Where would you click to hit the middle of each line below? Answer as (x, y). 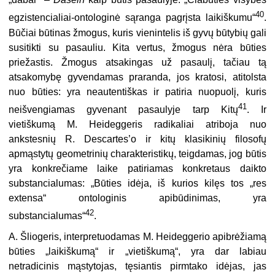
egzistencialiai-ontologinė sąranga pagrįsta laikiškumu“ (132, 18)
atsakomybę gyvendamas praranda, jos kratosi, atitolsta (137, 77)
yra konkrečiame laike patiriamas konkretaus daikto (137, 168)
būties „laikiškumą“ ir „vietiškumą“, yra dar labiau (137, 252)
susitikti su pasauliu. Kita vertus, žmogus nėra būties (137, 47)
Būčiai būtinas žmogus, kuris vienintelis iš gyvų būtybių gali (137, 33)
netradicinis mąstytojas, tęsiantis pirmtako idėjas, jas (137, 266)
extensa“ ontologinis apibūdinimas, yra (137, 198)
